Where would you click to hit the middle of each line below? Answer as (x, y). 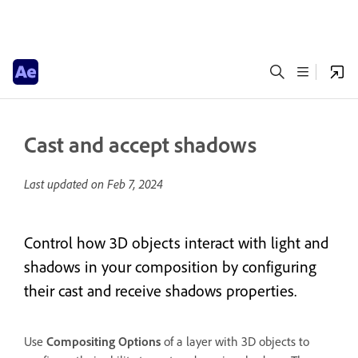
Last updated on (66, 184)
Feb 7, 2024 (135, 184)
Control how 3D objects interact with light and (176, 243)
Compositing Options (103, 341)
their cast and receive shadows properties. (160, 290)
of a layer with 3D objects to (235, 341)
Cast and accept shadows (140, 144)
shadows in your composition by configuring (170, 267)
